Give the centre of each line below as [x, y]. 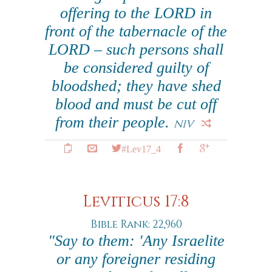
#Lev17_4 [141, 148]
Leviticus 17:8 [136, 202]
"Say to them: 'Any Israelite [136, 241]
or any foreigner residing [136, 259]
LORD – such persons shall [136, 49]
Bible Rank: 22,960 [136, 224]
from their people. [114, 122]
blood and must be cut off [136, 104]
